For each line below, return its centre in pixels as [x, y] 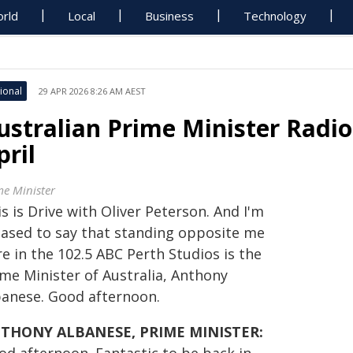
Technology [275, 16]
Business [170, 16]
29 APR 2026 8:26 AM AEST [92, 91]
